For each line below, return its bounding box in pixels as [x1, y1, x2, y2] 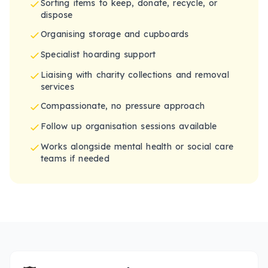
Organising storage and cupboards [41, 28, 189, 39]
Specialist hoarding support [41, 48, 156, 60]
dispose [41, 9, 73, 20]
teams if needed [41, 153, 109, 164]
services [41, 81, 74, 92]
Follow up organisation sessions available [41, 120, 217, 132]
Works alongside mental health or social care [41, 141, 234, 152]
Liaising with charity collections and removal [41, 69, 229, 80]
